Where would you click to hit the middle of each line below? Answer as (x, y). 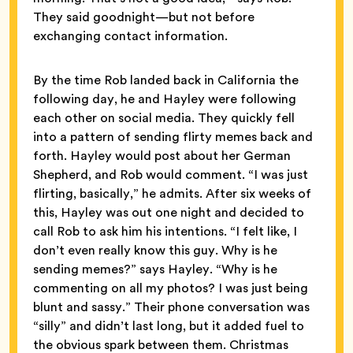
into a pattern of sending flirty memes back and (173, 136)
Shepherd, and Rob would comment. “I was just (171, 174)
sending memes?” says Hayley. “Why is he (155, 269)
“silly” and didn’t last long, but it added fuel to (169, 325)
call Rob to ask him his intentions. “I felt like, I (165, 231)
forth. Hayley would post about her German (162, 155)
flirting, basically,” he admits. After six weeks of (172, 193)
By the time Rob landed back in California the (166, 80)
